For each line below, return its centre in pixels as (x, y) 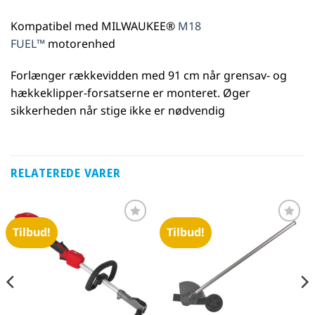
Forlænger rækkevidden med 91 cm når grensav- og (149, 76)
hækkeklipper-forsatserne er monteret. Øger (130, 93)
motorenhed (80, 43)
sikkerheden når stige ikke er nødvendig (118, 111)
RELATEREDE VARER (66, 173)
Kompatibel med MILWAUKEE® (94, 26)
